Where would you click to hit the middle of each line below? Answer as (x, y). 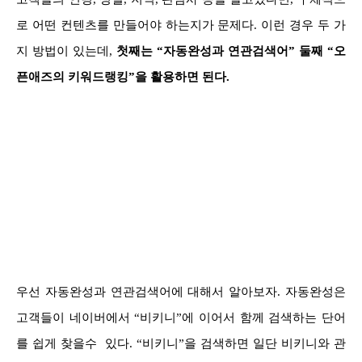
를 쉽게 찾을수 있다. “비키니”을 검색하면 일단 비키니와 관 (181, 343)
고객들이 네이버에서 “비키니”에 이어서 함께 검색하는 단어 (181, 317)
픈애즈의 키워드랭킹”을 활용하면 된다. (123, 76)
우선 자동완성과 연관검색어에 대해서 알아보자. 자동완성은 (181, 291)
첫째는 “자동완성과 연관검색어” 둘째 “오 (231, 51)
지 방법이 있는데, (66, 51)
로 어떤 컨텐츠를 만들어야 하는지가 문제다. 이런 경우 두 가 (181, 25)
